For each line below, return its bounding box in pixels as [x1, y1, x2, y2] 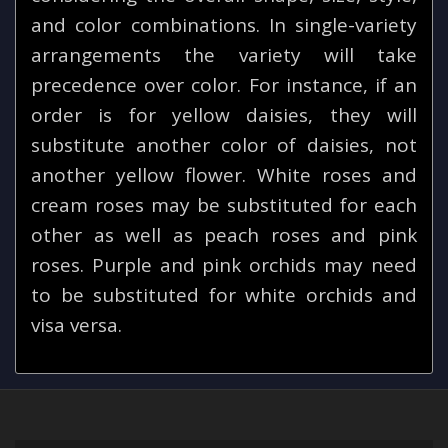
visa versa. [31, 312, 122, 339]
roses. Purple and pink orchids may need [31, 252, 417, 279]
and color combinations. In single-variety [31, 12, 417, 39]
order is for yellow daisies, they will [31, 102, 417, 129]
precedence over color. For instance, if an [31, 72, 417, 99]
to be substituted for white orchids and [31, 282, 417, 309]
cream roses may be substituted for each [31, 192, 417, 219]
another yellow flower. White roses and [31, 162, 417, 189]
